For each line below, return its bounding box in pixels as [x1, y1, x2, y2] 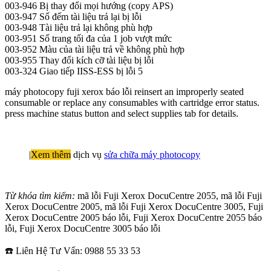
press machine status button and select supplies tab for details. [5, 108, 238, 119]
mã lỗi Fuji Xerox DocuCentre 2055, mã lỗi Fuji [77, 190, 262, 201]
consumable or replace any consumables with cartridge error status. [5, 97, 260, 108]
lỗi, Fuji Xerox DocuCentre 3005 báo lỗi [5, 223, 160, 233]
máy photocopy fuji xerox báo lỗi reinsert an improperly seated [5, 86, 244, 97]
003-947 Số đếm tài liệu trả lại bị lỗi [5, 11, 144, 22]
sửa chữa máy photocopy [104, 149, 200, 160]
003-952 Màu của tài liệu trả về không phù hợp [5, 44, 187, 54]
